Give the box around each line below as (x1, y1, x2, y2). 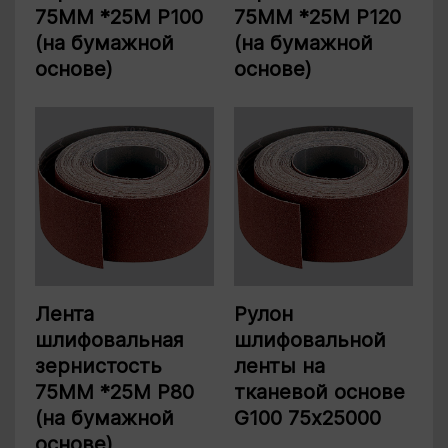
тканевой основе (234, 380, 405, 405)
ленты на (234, 354, 325, 379)
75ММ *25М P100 (35, 5, 203, 30)
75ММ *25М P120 (234, 5, 401, 30)
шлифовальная (35, 328, 184, 353)
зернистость (35, 354, 162, 379)
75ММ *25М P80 (35, 380, 194, 405)
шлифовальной (234, 328, 386, 353)
